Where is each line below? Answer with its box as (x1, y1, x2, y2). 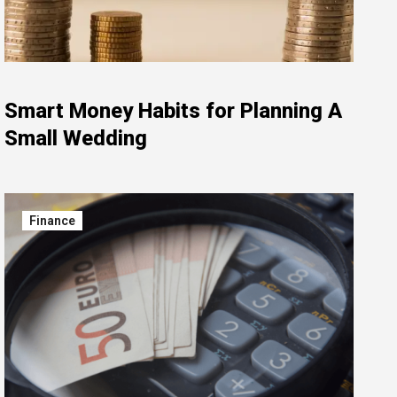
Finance (29, 214, 75, 228)
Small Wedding (4, 126, 147, 151)
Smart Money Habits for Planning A (4, 98, 342, 123)
